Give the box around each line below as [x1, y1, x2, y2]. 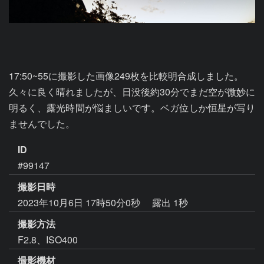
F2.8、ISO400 [18, 232, 78, 246]
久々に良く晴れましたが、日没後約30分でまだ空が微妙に [9, 85, 255, 98]
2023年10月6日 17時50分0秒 [18, 195, 143, 209]
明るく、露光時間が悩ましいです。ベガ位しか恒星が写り [9, 101, 255, 114]
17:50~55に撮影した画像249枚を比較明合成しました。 [9, 69, 243, 82]
